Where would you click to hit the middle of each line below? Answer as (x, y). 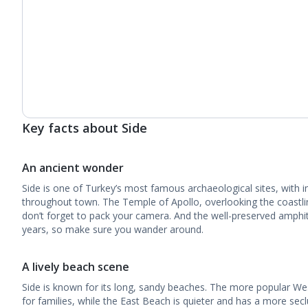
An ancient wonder (73, 168)
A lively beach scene (76, 267)
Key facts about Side (85, 128)
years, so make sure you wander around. (113, 229)
